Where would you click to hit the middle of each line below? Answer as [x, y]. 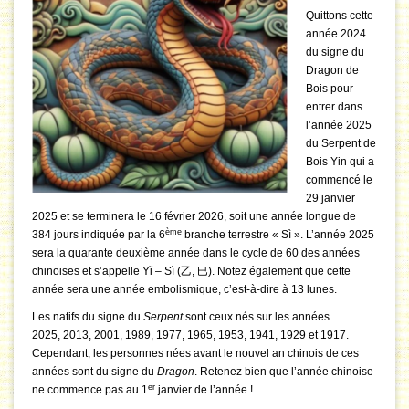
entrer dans [334, 107]
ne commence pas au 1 [90, 390]
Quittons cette [340, 16]
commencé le [339, 180]
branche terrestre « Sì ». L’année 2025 [278, 235]
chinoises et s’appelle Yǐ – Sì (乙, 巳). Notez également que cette [191, 272]
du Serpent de [341, 144]
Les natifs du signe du [88, 317]
